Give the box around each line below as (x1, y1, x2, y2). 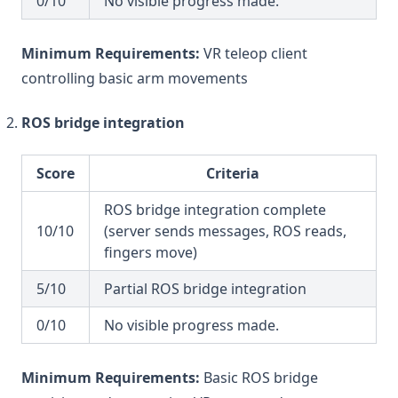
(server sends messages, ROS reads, (104, 221, 346, 241)
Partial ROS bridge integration (104, 279, 306, 298)
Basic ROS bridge (200, 368, 318, 387)
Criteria (206, 163, 259, 183)
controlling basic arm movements (21, 68, 248, 88)
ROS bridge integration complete (104, 200, 326, 219)
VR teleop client (200, 44, 307, 63)
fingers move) (104, 243, 197, 262)
